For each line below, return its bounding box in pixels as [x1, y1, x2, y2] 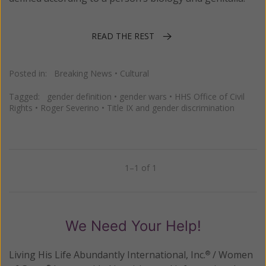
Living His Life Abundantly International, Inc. [9, 248, 205, 262]
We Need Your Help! [65, 217, 201, 235]
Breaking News [54, 68, 112, 80]
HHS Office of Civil [175, 91, 245, 103]
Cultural [120, 68, 149, 80]
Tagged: [9, 91, 47, 103]
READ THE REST [91, 30, 154, 42]
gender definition [47, 91, 112, 103]
